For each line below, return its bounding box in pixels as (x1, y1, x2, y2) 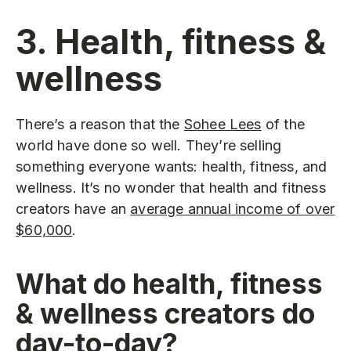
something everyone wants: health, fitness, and (16, 158, 327, 175)
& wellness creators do (16, 296, 316, 330)
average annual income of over (130, 201, 335, 218)
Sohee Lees (183, 116, 262, 133)
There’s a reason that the (16, 116, 184, 133)
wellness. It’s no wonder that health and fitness (16, 179, 326, 197)
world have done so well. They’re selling (16, 137, 282, 154)
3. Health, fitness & (16, 20, 327, 62)
